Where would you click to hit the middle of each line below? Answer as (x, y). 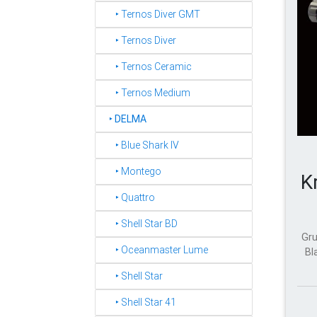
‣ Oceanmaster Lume (155, 250)
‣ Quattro (129, 197)
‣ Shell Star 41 (139, 302)
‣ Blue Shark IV (141, 145)
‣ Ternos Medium (146, 93)
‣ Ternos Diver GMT (151, 14)
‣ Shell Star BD (140, 224)
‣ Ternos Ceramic (147, 67)
